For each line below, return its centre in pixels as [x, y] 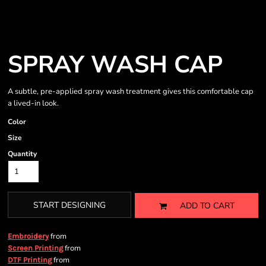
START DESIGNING [69, 205]
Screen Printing [35, 248]
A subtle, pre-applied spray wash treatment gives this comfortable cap [131, 91]
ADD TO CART [207, 206]
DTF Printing [30, 260]
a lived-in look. [33, 103]
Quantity [22, 154]
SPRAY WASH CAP [115, 65]
